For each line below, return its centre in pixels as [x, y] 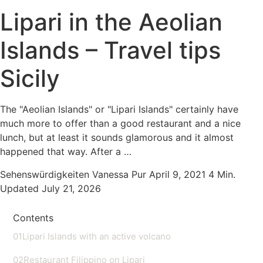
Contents [33, 218]
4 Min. [222, 174]
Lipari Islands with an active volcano [97, 236]
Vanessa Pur [119, 174]
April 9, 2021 [177, 174]
